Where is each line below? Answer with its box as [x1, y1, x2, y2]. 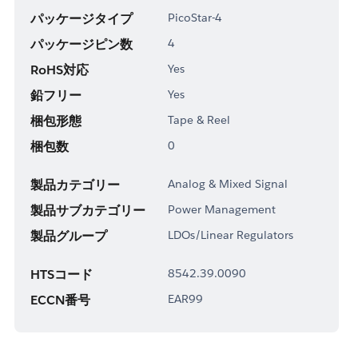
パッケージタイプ [30, 10, 133, 27]
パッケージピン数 [30, 35, 133, 53]
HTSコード [30, 265, 93, 283]
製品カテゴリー [30, 176, 120, 193]
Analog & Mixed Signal [167, 176, 288, 191]
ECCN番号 [30, 291, 90, 308]
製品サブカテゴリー [30, 201, 145, 219]
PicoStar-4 [167, 10, 222, 25]
